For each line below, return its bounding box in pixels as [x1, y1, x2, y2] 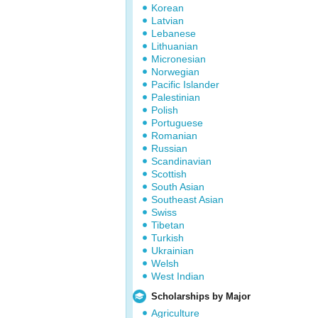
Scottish [151, 168, 187, 180]
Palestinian [151, 92, 200, 103]
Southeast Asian [151, 194, 224, 205]
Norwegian [151, 66, 199, 77]
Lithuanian [151, 40, 198, 52]
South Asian [151, 181, 204, 192]
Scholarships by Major [151, 291, 251, 302]
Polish [151, 104, 178, 116]
